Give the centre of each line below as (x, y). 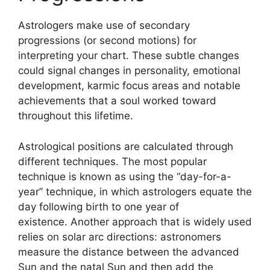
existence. (43, 221)
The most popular (164, 161)
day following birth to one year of (99, 206)
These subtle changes (186, 55)
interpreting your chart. (74, 55)
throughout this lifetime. (76, 116)
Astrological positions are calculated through (126, 146)
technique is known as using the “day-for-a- (125, 176)
